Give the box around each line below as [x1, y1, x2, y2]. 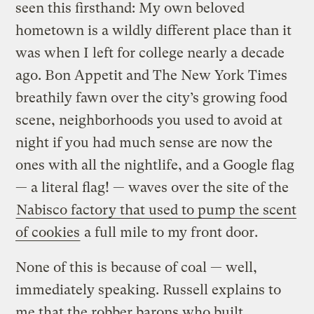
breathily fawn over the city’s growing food [15, 89, 288, 106]
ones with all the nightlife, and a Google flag [15, 156, 295, 173]
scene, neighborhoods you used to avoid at [15, 111, 283, 128]
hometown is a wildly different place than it [15, 22, 292, 39]
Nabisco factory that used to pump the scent [16, 201, 297, 218]
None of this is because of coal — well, [15, 259, 258, 275]
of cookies [15, 224, 81, 240]
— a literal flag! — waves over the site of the [15, 179, 289, 196]
